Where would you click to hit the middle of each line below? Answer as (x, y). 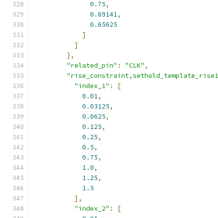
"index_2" (92, 209)
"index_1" (92, 86)
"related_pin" (92, 65)
